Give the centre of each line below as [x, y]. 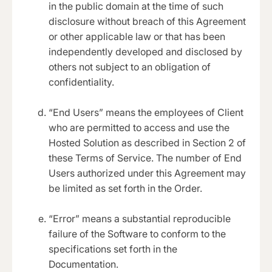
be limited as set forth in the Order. [125, 189]
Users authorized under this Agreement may [147, 173]
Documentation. [83, 264]
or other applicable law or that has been [137, 37]
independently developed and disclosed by [145, 52]
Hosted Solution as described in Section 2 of [147, 143]
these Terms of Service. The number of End [145, 158]
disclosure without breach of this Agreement [147, 22]
